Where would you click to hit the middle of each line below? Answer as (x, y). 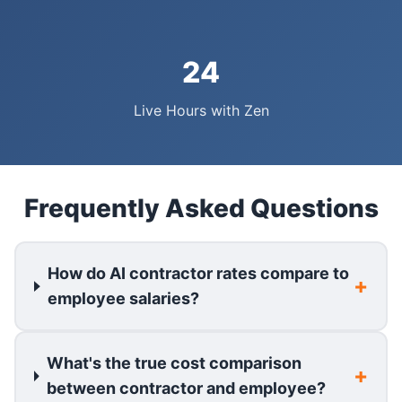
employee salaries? (124, 299)
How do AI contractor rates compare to (199, 274)
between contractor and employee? (186, 389)
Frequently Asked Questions (201, 209)
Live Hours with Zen (201, 111)
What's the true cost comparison (174, 363)
